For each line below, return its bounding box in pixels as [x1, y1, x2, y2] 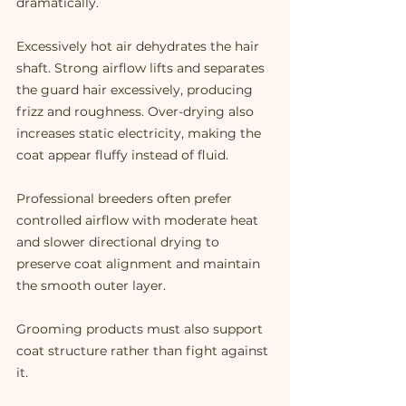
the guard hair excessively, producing [16, 82, 256, 99]
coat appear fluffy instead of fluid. [16, 147, 228, 164]
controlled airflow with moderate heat [16, 212, 262, 229]
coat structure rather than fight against [16, 343, 272, 360]
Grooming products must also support [16, 321, 266, 338]
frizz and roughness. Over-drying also [16, 103, 257, 121]
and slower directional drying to [16, 234, 223, 251]
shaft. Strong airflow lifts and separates [16, 60, 268, 77]
